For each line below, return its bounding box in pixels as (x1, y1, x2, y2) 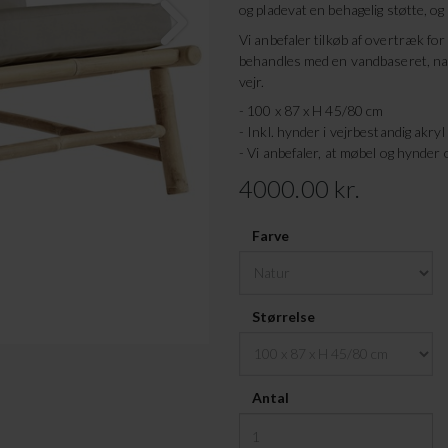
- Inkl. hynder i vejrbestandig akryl (239, 123, 445, 141)
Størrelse (252, 307, 315, 325)
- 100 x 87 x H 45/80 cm (239, 102, 384, 120)
